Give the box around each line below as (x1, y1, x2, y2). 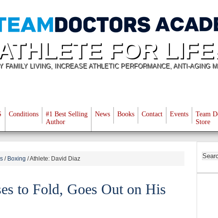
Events (170, 110, 188, 118)
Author (46, 118, 65, 126)
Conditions (9, 110, 38, 118)
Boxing (7, 155, 26, 162)
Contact (142, 110, 163, 118)
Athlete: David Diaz (29, 155, 80, 162)
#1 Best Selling (46, 110, 88, 118)
